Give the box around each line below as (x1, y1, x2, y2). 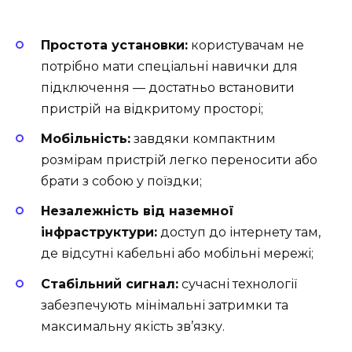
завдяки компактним (130, 131, 276, 147)
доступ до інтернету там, (157, 225, 321, 240)
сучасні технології (178, 276, 297, 291)
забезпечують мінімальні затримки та (41, 297, 288, 313)
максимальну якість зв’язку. (41, 318, 225, 334)
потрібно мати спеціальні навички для (41, 58, 298, 74)
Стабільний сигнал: (41, 276, 178, 291)
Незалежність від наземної (41, 203, 234, 219)
